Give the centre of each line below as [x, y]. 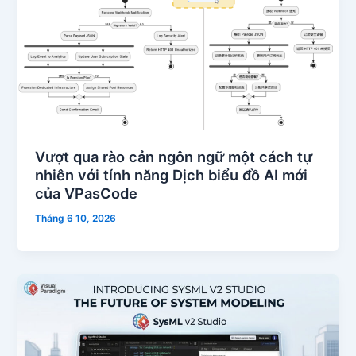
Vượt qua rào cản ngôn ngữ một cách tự [174, 157]
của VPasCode [87, 193]
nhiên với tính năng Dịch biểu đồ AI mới [172, 175]
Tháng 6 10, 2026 [76, 219]
